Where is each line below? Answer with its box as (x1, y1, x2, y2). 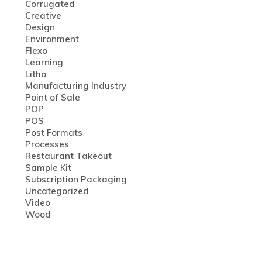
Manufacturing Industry (25, 80, 126, 91)
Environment (25, 33, 79, 44)
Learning (25, 56, 63, 68)
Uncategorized (25, 185, 89, 196)
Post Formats (25, 126, 82, 138)
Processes (25, 138, 69, 150)
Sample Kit (25, 161, 71, 173)
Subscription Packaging (25, 173, 127, 185)
